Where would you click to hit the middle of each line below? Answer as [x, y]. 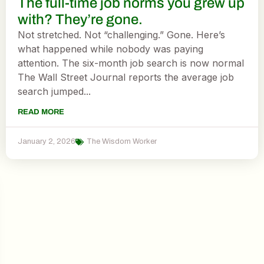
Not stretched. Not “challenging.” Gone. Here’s [121, 35]
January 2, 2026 [47, 142]
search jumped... [54, 91]
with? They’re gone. [80, 19]
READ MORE [41, 112]
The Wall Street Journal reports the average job [126, 77]
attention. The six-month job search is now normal [131, 63]
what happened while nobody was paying [110, 49]
